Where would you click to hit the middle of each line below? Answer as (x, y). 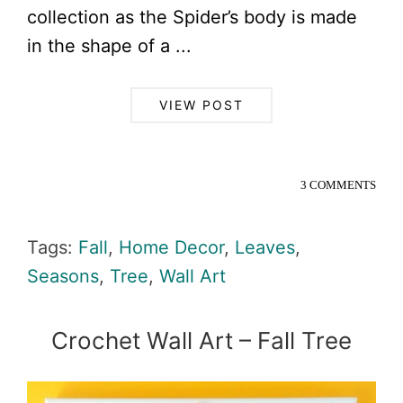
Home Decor (171, 247)
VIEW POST (201, 104)
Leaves (265, 247)
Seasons (63, 276)
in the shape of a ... (109, 45)
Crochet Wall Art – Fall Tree (201, 340)
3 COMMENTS (338, 184)
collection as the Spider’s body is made (192, 17)
